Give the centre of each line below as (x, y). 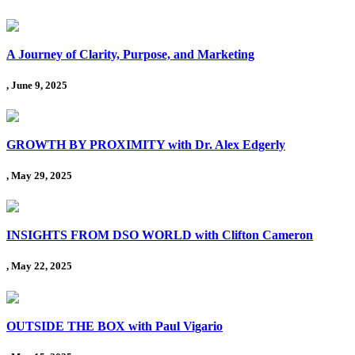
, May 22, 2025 (39, 266)
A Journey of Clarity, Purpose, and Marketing (130, 54)
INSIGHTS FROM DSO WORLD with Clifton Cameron (160, 235)
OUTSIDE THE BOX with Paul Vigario (115, 326)
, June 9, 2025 (37, 85)
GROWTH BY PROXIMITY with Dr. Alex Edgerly (146, 144)
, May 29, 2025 (39, 176)
